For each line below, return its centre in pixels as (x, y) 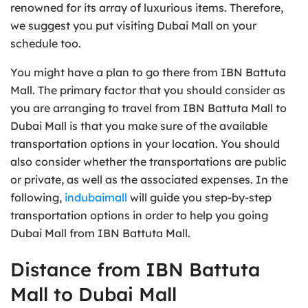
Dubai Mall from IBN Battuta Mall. (100, 233)
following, (37, 197)
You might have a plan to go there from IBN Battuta (148, 72)
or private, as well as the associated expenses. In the (149, 179)
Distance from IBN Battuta (135, 270)
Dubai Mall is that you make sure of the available (139, 125)
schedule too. (46, 43)
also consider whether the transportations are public (148, 161)
